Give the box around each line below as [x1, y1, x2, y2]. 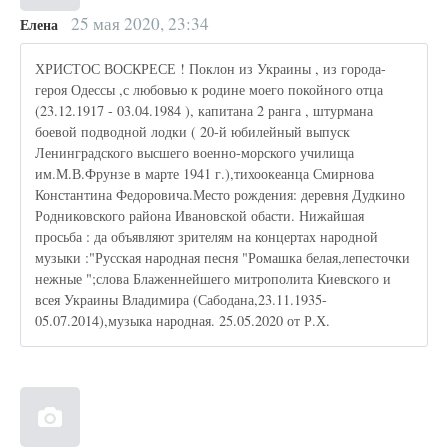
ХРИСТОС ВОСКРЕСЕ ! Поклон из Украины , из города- [35, 59, 387, 79]
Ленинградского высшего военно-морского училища [35, 143, 355, 163]
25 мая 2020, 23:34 [70, 11, 209, 35]
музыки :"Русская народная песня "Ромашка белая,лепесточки [35, 248, 411, 268]
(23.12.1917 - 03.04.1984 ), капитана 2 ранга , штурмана [35, 101, 374, 121]
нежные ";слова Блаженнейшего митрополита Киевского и [35, 269, 392, 289]
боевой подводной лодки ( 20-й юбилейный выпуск [35, 122, 351, 142]
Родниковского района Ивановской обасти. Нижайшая [35, 206, 365, 226]
